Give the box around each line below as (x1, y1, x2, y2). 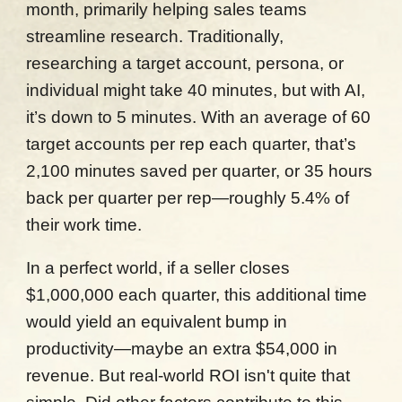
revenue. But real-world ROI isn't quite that (26, 366, 351, 385)
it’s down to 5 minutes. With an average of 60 (26, 108, 371, 127)
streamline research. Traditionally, (26, 27, 284, 46)
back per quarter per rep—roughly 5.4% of (26, 188, 350, 207)
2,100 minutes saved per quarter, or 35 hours (26, 162, 373, 180)
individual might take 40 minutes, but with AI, (26, 81, 366, 100)
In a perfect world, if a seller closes (26, 258, 291, 277)
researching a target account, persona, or (26, 54, 345, 73)
